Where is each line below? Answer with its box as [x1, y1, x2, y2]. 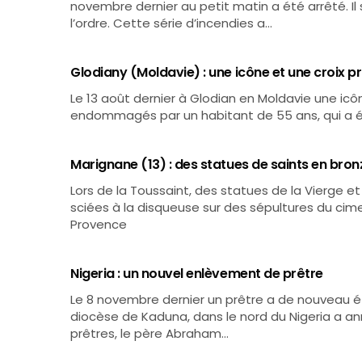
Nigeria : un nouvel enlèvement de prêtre [70, 264, 323, 283]
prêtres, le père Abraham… [70, 325, 229, 342]
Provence [70, 216, 127, 233]
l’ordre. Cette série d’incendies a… [70, 15, 273, 32]
